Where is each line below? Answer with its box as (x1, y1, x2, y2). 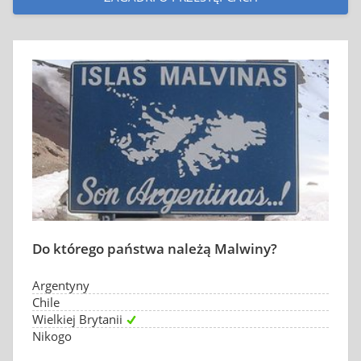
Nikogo (32, 328, 72, 344)
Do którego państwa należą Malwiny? (32, 239, 277, 258)
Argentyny (32, 277, 89, 293)
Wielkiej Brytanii (32, 311, 122, 327)
